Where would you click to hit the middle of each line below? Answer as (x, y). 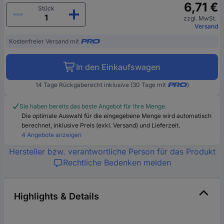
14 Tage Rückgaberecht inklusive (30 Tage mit (100, 84)
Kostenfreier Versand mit (44, 41)
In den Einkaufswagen (118, 67)
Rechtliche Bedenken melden (117, 162)
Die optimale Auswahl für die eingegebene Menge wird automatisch (116, 115)
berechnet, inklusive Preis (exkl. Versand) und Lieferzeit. (101, 125)
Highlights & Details (56, 196)
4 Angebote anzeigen (51, 134)
